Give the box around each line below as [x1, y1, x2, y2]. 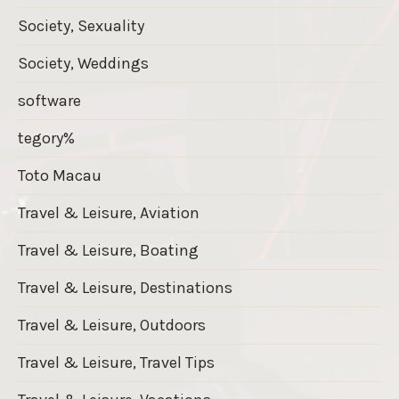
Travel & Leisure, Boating [18, 240, 199, 260]
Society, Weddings [18, 53, 149, 73]
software [18, 90, 81, 110]
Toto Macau [18, 165, 102, 185]
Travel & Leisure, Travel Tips [18, 352, 215, 372]
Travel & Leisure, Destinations [18, 277, 232, 297]
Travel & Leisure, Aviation [18, 202, 199, 223]
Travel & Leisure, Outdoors [18, 314, 206, 335]
